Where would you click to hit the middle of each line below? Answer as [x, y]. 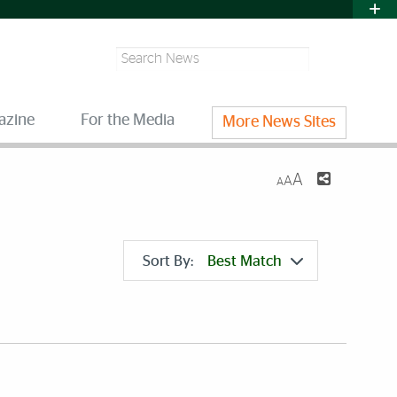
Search [132, 55]
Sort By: [170, 261]
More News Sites [279, 122]
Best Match [245, 261]
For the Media [127, 121]
